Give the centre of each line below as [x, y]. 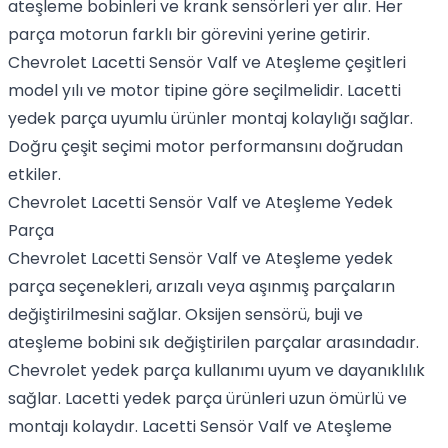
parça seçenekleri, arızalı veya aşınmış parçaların [201, 286]
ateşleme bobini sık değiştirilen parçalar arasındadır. [213, 342]
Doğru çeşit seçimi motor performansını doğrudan [205, 146]
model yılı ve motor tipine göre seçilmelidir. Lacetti [204, 90]
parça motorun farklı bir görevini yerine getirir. [189, 34]
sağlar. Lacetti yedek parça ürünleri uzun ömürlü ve [207, 398]
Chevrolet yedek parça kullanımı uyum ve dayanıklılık [216, 370]
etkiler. [34, 174]
